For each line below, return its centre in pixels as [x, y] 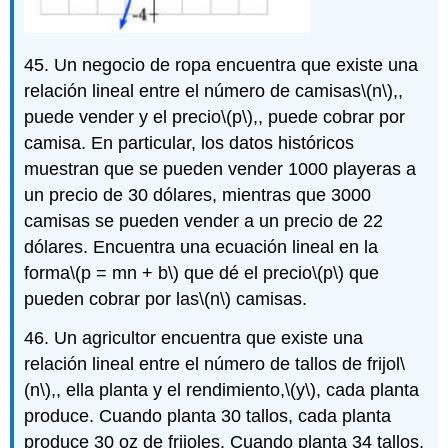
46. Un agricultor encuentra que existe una [194, 338]
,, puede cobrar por [329, 117]
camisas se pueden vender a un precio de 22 [204, 221]
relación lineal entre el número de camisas [193, 91]
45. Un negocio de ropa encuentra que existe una [221, 65]
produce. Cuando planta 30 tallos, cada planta [208, 416]
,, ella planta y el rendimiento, [168, 390]
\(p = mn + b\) [125, 273]
